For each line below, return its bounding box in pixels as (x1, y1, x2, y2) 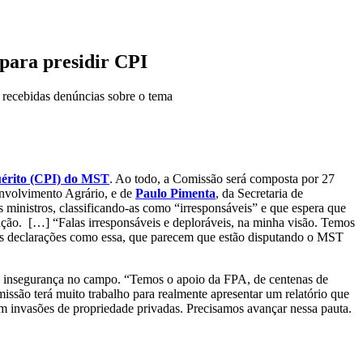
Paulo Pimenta (135, 186, 216, 200)
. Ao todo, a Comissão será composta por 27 (109, 171, 335, 186)
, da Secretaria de (216, 186, 303, 200)
